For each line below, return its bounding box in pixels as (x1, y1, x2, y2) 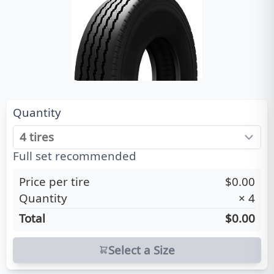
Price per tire (19, 173, 90, 189)
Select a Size (108, 242, 175, 257)
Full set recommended (13, 147, 136, 163)
